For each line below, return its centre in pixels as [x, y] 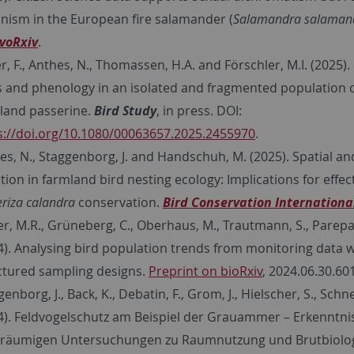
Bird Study [125, 110]
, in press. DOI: [199, 110]
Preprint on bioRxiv [205, 271]
